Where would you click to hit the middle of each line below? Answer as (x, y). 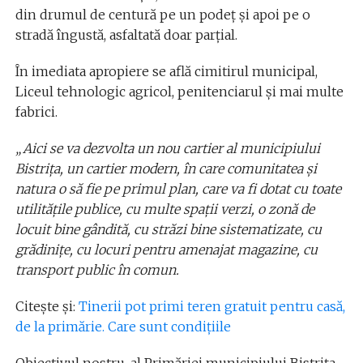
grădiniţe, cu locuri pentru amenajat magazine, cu (166, 250)
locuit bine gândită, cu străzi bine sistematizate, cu (168, 230)
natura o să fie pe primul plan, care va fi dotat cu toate (178, 189)
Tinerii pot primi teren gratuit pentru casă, (211, 307)
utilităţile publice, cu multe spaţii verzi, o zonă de (164, 209)
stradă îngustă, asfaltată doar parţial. (126, 35)
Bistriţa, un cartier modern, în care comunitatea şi (166, 169)
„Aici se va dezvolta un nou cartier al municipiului (167, 149)
